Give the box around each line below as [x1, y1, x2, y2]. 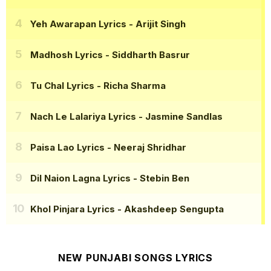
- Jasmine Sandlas [136, 110, 223, 122]
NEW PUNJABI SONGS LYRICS [57, 252, 214, 264]
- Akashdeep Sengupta [115, 203, 224, 215]
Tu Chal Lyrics [30, 79, 94, 91]
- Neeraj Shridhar [105, 141, 186, 153]
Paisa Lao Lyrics [30, 141, 105, 153]
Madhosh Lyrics [30, 48, 103, 60]
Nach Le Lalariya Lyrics [30, 110, 136, 122]
